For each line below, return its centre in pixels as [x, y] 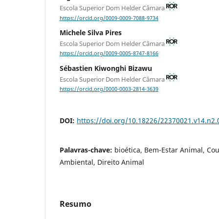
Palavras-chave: [87, 150]
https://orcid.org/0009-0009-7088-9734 [109, 18]
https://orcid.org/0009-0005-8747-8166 [109, 54]
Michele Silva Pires [91, 32]
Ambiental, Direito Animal [102, 162]
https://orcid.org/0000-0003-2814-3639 [109, 89]
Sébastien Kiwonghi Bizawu [106, 68]
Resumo [76, 204]
